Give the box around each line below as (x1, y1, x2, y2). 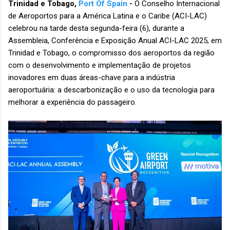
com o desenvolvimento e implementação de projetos (8, 61, 191, 70)
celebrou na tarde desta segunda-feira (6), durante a (8, 24, 184, 33)
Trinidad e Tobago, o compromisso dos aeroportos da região (8, 48, 215, 58)
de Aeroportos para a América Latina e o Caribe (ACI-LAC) (8, 11, 207, 21)
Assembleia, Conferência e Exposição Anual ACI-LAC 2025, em (8, 36, 222, 46)
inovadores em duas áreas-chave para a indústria (8, 73, 175, 83)
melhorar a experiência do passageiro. (8, 98, 139, 107)
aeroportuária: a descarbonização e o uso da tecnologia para (8, 85, 215, 95)
